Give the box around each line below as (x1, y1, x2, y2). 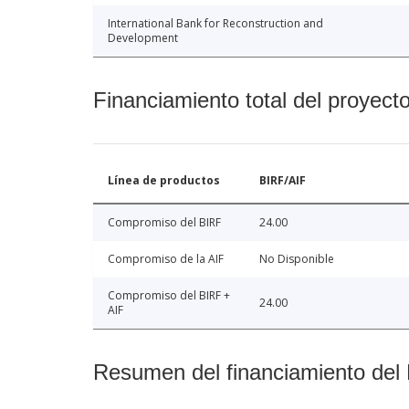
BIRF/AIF (259, 173, 306, 189)
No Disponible (259, 251, 334, 267)
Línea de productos (108, 173, 220, 189)
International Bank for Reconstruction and (108, 16, 323, 32)
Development (108, 30, 178, 47)
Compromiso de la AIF (108, 251, 224, 267)
